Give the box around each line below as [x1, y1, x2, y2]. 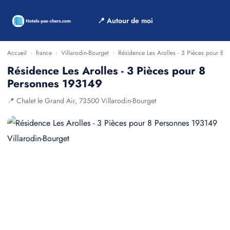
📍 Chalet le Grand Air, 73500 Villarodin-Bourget [7, 95, 156, 106]
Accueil [7, 48, 27, 57]
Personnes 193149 [7, 76, 102, 91]
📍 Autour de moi [98, 15, 153, 26]
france [36, 48, 52, 57]
